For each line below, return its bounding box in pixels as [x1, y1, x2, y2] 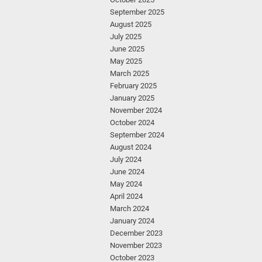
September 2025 [110, 8, 164, 16]
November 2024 [110, 106, 162, 115]
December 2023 [110, 229, 163, 237]
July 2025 [110, 32, 142, 41]
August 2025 [110, 20, 151, 29]
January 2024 [110, 216, 154, 225]
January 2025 [110, 94, 154, 102]
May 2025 [110, 57, 142, 65]
